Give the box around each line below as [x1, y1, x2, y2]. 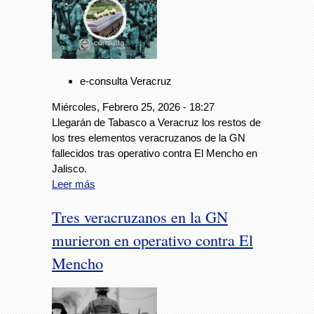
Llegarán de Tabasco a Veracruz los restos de [52, 116, 261, 129]
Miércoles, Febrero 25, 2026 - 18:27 [52, 101, 214, 114]
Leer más [52, 178, 95, 191]
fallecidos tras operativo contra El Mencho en [52, 147, 257, 160]
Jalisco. [52, 163, 87, 175]
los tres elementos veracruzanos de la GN [52, 132, 245, 144]
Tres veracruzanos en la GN [52, 205, 228, 227]
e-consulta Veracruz [80, 75, 172, 88]
